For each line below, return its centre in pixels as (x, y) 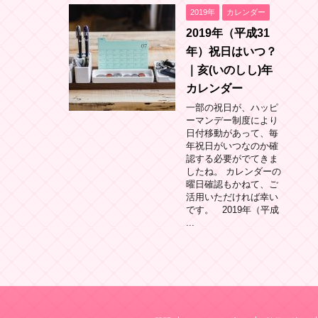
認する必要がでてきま (232, 158)
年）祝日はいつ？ (231, 51)
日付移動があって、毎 (232, 133)
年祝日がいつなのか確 (232, 146)
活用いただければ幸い (232, 197)
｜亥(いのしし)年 (229, 70)
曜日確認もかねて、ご (232, 184)
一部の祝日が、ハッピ (232, 107)
